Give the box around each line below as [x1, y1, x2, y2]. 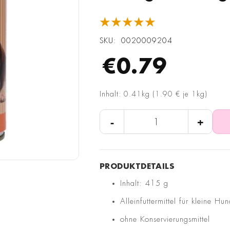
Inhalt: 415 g [120, 180, 168, 188]
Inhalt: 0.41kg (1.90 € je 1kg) [100, 90, 207, 98]
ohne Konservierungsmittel [120, 216, 210, 224]
